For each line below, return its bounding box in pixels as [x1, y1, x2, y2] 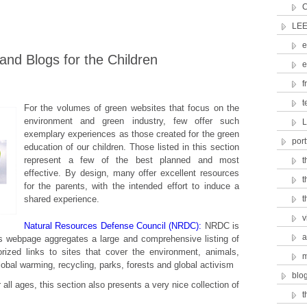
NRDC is [204, 221, 240, 231]
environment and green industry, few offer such [24, 116, 239, 126]
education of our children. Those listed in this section [24, 142, 239, 152]
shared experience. [24, 194, 99, 204]
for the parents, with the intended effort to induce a [24, 181, 239, 191]
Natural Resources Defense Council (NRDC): [24, 221, 205, 231]
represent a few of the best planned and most [24, 155, 239, 165]
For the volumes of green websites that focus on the [24, 103, 239, 113]
